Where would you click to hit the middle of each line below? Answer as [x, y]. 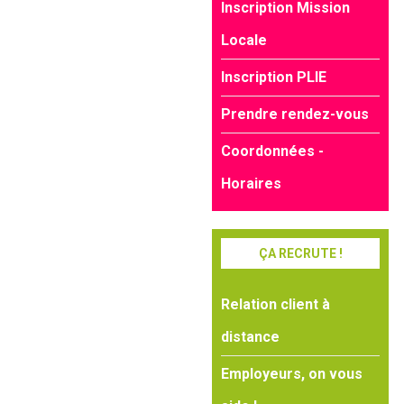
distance [251, 337]
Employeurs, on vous [292, 374]
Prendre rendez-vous [295, 114]
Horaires [252, 184]
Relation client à [276, 304]
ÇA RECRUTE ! [300, 253]
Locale [244, 40]
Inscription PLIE [274, 77]
